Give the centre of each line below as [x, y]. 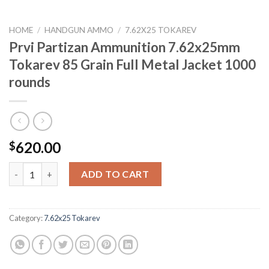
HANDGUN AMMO [79, 30]
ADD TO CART [115, 174]
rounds [30, 82]
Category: [26, 218]
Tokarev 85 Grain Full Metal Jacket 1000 [132, 65]
